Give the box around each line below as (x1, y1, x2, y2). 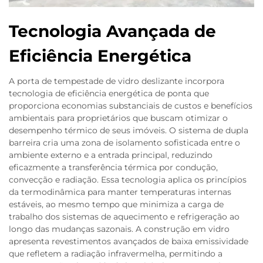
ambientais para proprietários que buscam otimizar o (9, 113, 228, 124)
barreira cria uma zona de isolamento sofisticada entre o (9, 137, 240, 149)
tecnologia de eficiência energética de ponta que (9, 88, 209, 99)
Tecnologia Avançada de (9, 21, 216, 42)
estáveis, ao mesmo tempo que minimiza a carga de (9, 199, 224, 210)
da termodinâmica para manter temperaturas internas (9, 187, 231, 198)
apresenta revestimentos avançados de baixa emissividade (9, 236, 248, 247)
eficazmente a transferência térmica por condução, (9, 162, 218, 173)
